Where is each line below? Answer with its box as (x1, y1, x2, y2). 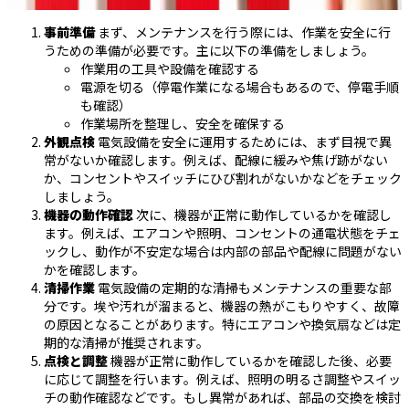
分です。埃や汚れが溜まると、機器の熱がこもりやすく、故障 (44, 297, 400, 316)
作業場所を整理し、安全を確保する (80, 114, 285, 133)
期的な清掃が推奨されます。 (44, 333, 209, 352)
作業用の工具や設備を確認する (80, 59, 259, 79)
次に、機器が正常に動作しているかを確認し (133, 205, 392, 225)
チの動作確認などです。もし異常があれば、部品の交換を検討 (44, 388, 401, 407)
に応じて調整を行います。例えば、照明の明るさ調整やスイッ (44, 370, 401, 389)
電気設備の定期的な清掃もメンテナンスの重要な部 (95, 278, 392, 298)
